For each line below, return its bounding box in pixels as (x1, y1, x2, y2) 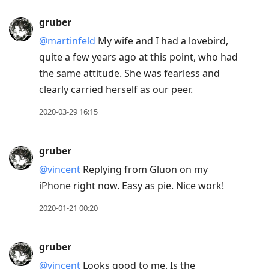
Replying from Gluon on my (80, 163, 208, 177)
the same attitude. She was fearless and (39, 67, 220, 80)
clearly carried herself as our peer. (39, 83, 193, 97)
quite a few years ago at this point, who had (39, 50, 238, 64)
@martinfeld (39, 34, 95, 48)
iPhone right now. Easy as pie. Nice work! (39, 179, 224, 193)
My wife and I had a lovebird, (95, 34, 228, 48)
